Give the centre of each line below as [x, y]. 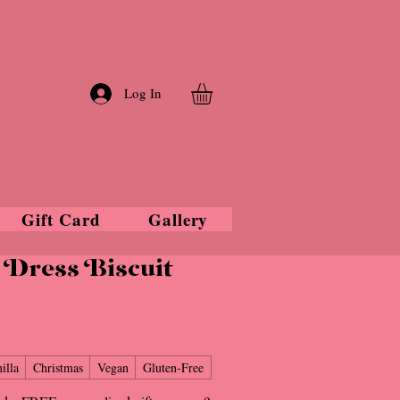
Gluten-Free [173, 367]
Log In [143, 93]
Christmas [58, 367]
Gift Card [61, 219]
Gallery [178, 219]
